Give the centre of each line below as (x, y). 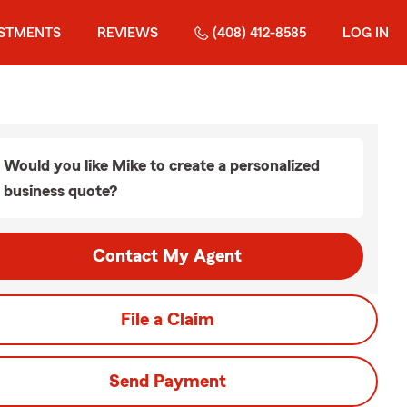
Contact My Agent (167, 256)
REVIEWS (128, 33)
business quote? (60, 191)
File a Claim (167, 320)
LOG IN (366, 33)
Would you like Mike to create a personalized (162, 165)
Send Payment (167, 382)
